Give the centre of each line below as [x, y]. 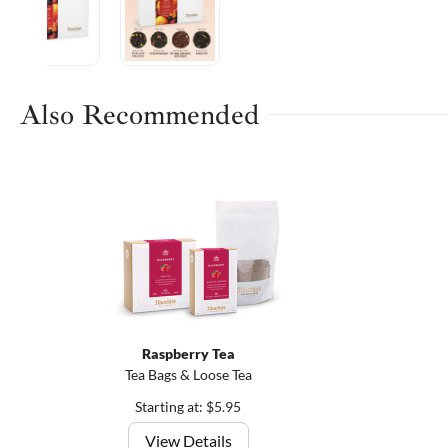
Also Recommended [140, 114]
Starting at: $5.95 [188, 406]
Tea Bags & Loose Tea [188, 374]
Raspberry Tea [188, 353]
